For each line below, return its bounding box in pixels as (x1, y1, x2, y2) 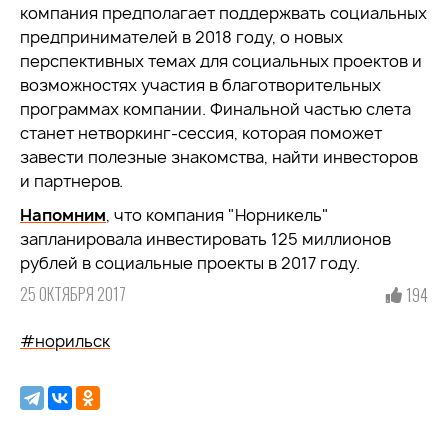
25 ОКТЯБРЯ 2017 (20, 282, 126, 306)
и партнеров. (20, 170, 127, 192)
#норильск (20, 330, 110, 352)
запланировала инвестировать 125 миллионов (20, 228, 391, 250)
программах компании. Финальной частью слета (20, 98, 411, 120)
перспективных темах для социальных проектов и (20, 50, 422, 72)
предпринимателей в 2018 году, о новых (20, 26, 343, 48)
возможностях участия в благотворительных (20, 74, 381, 96)
